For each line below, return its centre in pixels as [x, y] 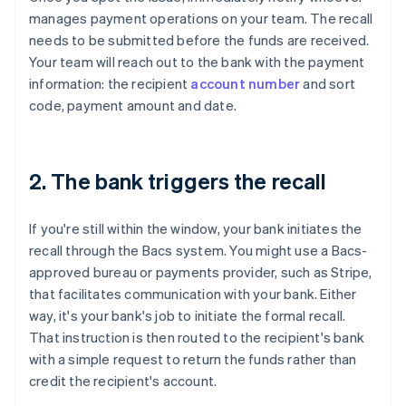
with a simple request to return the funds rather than [193, 359]
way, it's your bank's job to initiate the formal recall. [188, 316]
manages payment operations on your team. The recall [201, 19]
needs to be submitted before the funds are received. [199, 40]
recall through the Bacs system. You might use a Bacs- [198, 251]
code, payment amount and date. [133, 106]
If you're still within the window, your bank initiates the [196, 229]
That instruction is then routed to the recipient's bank [197, 338]
